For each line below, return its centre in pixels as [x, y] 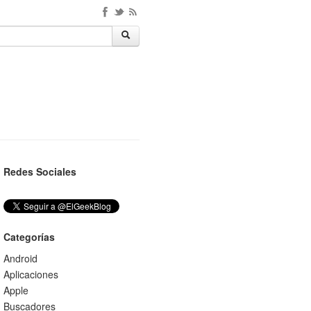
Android [20, 258]
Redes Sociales [40, 171]
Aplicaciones [31, 274]
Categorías [29, 237]
